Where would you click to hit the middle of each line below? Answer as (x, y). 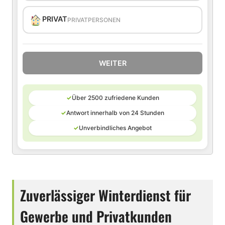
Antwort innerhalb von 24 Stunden (115, 113)
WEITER (113, 63)
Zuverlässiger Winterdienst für (105, 195)
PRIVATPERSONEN (94, 20)
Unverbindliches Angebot (115, 128)
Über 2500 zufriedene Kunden (115, 98)
